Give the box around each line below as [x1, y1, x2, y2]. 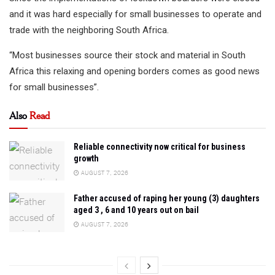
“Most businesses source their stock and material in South [9, 49, 246, 61]
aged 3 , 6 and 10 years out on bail [74, 205, 199, 215]
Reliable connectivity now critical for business [74, 141, 246, 152]
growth [74, 153, 99, 163]
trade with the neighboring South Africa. [9, 24, 169, 36]
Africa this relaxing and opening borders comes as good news [9, 65, 260, 77]
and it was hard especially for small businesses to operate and [9, 8, 261, 20]
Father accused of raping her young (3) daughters [74, 193, 260, 204]
